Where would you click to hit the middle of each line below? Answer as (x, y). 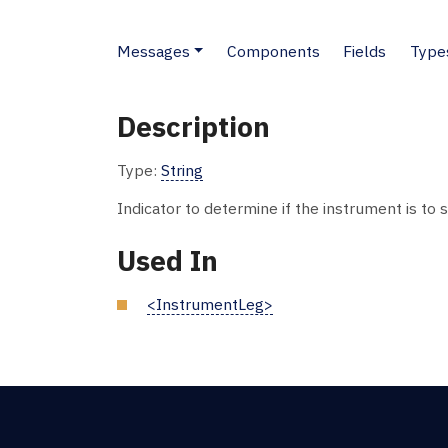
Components (273, 50)
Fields (365, 50)
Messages (153, 50)
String (182, 169)
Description (193, 126)
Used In (167, 260)
